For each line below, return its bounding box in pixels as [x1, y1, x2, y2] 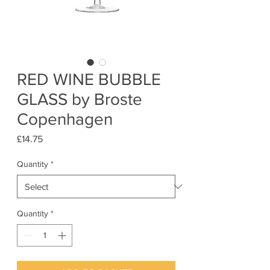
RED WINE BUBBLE [17, 70, 161, 89]
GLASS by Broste [17, 90, 142, 109]
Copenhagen [17, 110, 113, 129]
